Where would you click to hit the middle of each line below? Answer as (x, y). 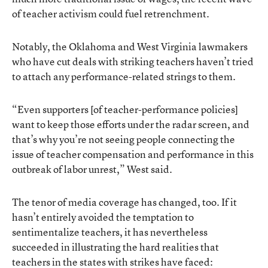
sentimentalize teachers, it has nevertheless (110, 232)
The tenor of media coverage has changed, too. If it (124, 202)
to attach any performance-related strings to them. (124, 76)
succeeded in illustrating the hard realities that (115, 246)
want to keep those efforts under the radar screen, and (131, 124)
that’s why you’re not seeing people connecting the (124, 139)
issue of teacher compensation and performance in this (133, 154)
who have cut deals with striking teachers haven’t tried (133, 61)
